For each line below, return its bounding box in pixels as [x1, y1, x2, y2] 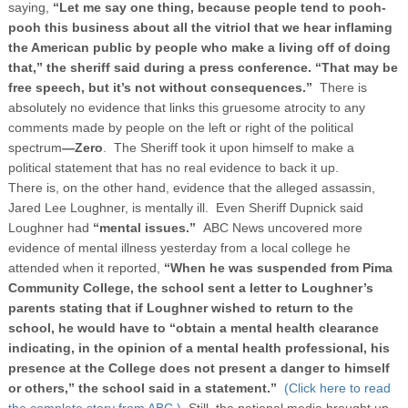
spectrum [7, 139, 62, 155]
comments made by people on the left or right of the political [7, 119, 353, 135]
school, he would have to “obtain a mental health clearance [7, 320, 379, 335]
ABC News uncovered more [202, 219, 362, 235]
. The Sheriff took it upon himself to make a [102, 139, 354, 155]
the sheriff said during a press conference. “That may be [46, 59, 398, 75]
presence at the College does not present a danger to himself [7, 360, 390, 375]
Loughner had [7, 219, 93, 235]
